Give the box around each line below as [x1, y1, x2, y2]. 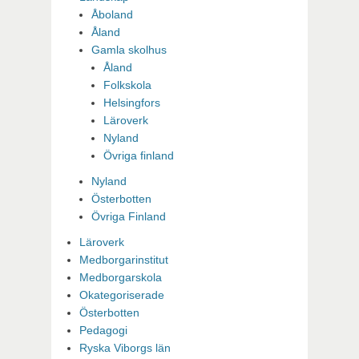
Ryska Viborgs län [79, 341, 171, 355]
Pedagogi [79, 324, 127, 337]
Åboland [91, 8, 133, 22]
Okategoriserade [79, 288, 164, 302]
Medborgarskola [79, 271, 162, 284]
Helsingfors [103, 96, 160, 110]
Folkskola [103, 79, 151, 92]
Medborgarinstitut [79, 253, 168, 267]
